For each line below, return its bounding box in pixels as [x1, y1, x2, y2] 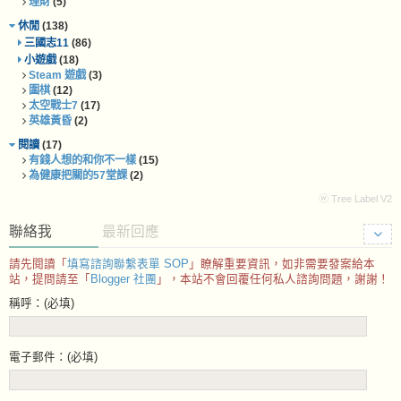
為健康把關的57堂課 [29, 169, 127, 183]
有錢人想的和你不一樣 [29, 154, 136, 167]
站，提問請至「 [9, 273, 90, 286]
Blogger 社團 [90, 273, 157, 286]
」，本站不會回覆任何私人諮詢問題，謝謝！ [157, 273, 389, 286]
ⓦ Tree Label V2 [319, 193, 392, 205]
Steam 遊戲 [29, 69, 86, 82]
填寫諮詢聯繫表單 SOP [67, 258, 189, 271]
